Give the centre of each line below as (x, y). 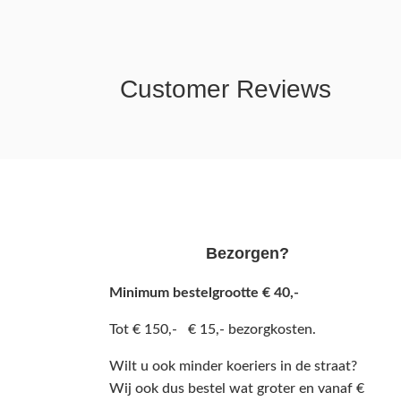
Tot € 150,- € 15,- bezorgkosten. (213, 329)
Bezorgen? (247, 253)
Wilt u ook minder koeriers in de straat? (233, 366)
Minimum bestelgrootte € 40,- (204, 292)
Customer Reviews (226, 90)
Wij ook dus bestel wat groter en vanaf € (237, 388)
